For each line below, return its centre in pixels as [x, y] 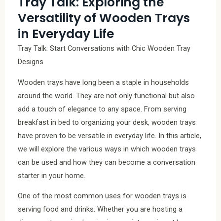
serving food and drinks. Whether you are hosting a [100, 209]
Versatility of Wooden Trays [104, 18]
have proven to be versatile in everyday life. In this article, [110, 135]
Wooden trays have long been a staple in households [103, 82]
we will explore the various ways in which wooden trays [107, 149]
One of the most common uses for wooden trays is [102, 196]
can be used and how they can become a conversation [107, 162]
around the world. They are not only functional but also [106, 95]
